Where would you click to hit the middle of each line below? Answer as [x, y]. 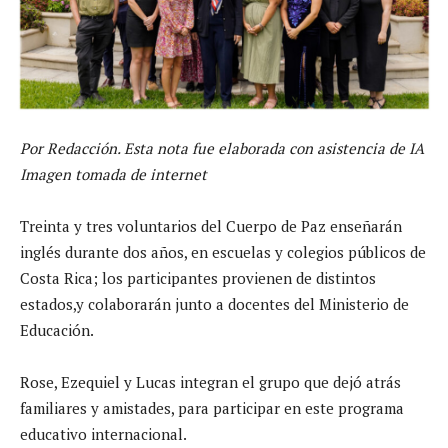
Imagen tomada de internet [113, 173]
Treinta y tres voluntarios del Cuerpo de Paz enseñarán [211, 225]
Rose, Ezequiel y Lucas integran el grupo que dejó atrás [210, 381]
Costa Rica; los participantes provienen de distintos [198, 277]
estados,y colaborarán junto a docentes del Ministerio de [214, 303]
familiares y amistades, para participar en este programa [212, 407]
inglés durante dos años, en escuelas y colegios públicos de [223, 251]
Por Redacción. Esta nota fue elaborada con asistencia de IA [222, 147]
